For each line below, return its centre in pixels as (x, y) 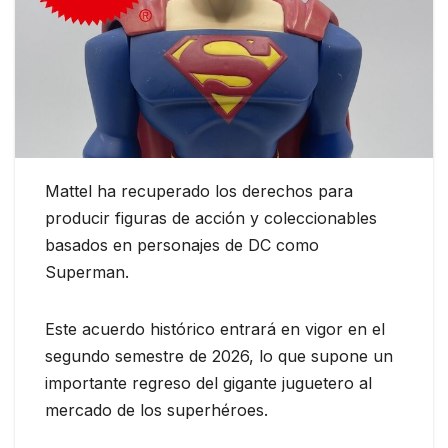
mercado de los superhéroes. (156, 410)
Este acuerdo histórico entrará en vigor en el (215, 329)
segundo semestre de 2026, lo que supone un (219, 356)
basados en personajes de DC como (182, 245)
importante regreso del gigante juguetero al (208, 383)
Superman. (87, 272)
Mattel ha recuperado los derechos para (199, 191)
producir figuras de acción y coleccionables (211, 218)
